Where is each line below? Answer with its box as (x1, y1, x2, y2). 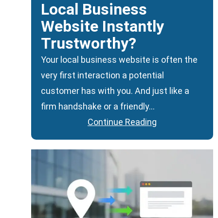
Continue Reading (88, 116, 157, 127)
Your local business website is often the (41, 54, 198, 65)
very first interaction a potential (41, 70, 164, 80)
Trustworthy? (41, 34, 136, 53)
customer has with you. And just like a (41, 85, 189, 96)
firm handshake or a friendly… (41, 101, 155, 111)
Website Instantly (41, 17, 164, 36)
